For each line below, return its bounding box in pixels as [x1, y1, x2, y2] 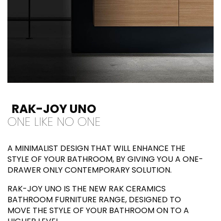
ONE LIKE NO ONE [7, 113, 101, 130]
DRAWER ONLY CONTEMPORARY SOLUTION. [7, 164, 172, 176]
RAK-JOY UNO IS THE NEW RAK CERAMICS [7, 183, 166, 195]
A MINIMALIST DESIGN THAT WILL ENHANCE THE [7, 143, 185, 154]
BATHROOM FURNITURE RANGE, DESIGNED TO [7, 194, 181, 206]
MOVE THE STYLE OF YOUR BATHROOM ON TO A [7, 205, 189, 217]
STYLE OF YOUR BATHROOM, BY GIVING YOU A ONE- [7, 153, 203, 165]
